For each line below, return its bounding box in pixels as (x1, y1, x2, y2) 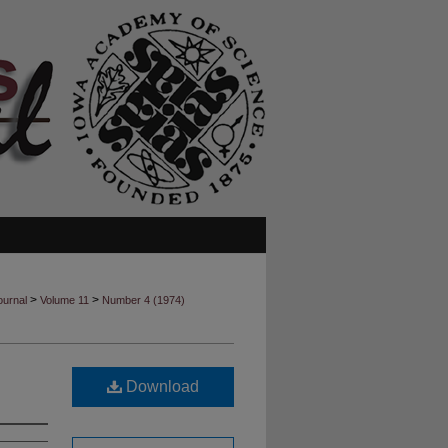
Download (122, 378, 199, 395)
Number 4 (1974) (102, 294, 185, 306)
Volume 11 (40, 294, 89, 306)
